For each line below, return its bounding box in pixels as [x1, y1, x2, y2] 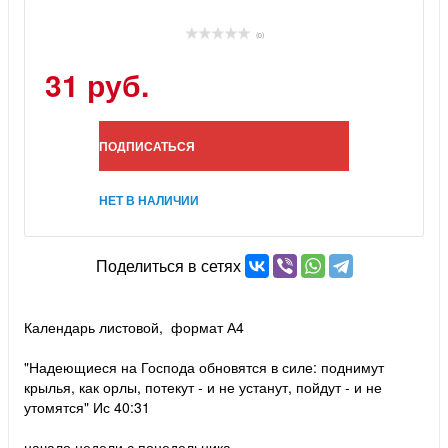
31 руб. [45, 62, 149, 106]
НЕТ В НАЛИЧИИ [99, 190, 199, 209]
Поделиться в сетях [95, 254, 241, 278]
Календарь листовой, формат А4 [24, 316, 244, 337]
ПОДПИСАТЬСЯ [99, 136, 195, 155]
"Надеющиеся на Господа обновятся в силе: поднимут [24, 356, 384, 377]
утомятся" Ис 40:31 [24, 396, 150, 417]
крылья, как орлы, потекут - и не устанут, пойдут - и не [24, 376, 382, 397]
